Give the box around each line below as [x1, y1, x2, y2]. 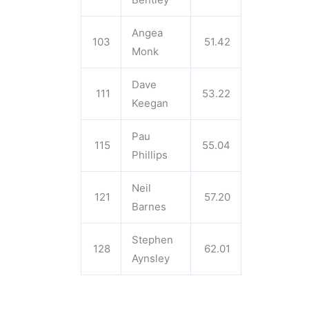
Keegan [132, 97, 168, 110]
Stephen [132, 233, 173, 246]
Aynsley [132, 252, 170, 265]
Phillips [132, 148, 168, 161]
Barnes [132, 200, 166, 213]
